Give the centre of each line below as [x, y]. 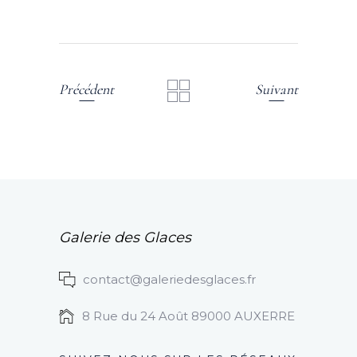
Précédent [86, 89]
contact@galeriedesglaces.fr [169, 280]
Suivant [277, 89]
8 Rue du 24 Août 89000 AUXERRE [188, 316]
